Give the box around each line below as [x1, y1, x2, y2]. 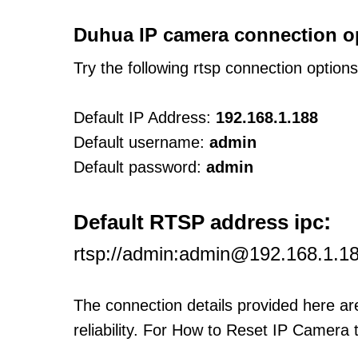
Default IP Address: [74, 109, 211, 126]
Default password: [74, 158, 201, 176]
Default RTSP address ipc [74, 210, 324, 234]
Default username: [74, 133, 205, 151]
